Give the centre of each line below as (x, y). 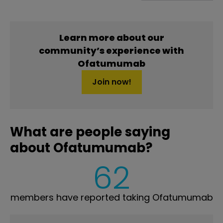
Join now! (111, 82)
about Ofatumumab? (81, 148)
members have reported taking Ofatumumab (111, 197)
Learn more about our (111, 38)
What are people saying (90, 132)
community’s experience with (111, 51)
